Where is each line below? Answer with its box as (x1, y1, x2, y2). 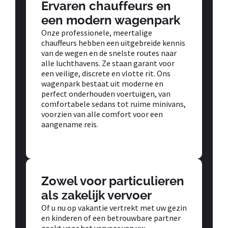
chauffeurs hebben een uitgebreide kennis (41, 37, 185, 48)
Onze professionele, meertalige (41, 27, 152, 38)
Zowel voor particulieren (41, 173, 184, 188)
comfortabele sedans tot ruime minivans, (41, 98, 186, 109)
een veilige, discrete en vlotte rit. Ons (41, 68, 170, 78)
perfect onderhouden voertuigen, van (41, 88, 170, 99)
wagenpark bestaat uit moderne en (41, 78, 163, 89)
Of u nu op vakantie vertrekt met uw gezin (41, 202, 187, 213)
